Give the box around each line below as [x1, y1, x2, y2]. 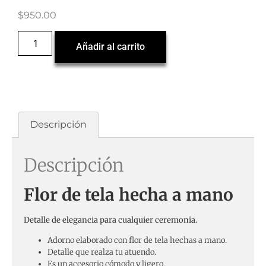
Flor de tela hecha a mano [24, 183, 233, 205]
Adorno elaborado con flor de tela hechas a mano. [47, 235, 227, 246]
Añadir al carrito [76, 41, 145, 53]
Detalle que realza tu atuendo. [47, 247, 156, 258]
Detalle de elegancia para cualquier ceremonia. [24, 214, 197, 225]
